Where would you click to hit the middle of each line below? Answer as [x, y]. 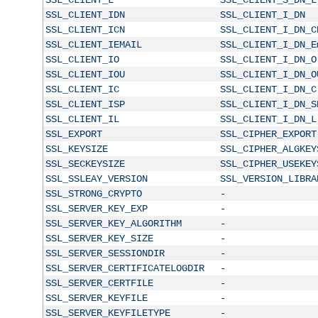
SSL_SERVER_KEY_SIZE [99, 238]
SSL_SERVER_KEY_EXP [96, 208]
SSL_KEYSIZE [76, 149]
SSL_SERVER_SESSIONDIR [105, 253]
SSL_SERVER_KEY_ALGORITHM [113, 223]
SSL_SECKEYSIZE [85, 164]
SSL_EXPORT [73, 134]
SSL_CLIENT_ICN [85, 29]
